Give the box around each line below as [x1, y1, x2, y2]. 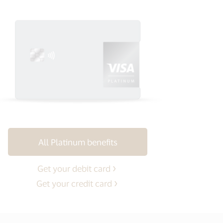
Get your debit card [37, 163, 111, 173]
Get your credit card [36, 178, 112, 188]
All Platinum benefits [38, 136, 117, 147]
